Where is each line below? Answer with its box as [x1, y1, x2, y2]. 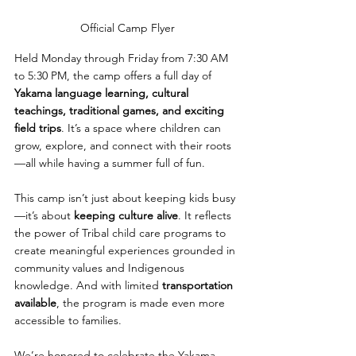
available [14, 296, 56, 311]
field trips [14, 121, 61, 136]
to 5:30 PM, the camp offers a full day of [14, 68, 215, 83]
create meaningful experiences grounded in [14, 243, 238, 258]
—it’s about [14, 208, 74, 223]
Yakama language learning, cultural [14, 86, 192, 101]
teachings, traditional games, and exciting [14, 103, 227, 118]
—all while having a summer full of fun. [14, 156, 205, 171]
